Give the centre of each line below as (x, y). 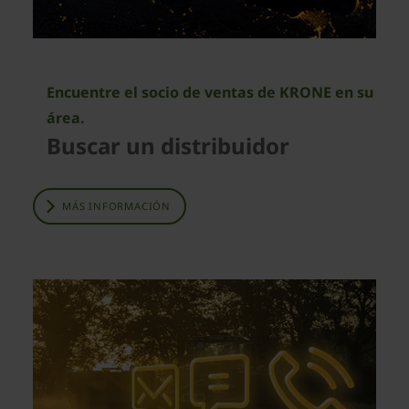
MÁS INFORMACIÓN (116, 205)
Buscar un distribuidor (168, 145)
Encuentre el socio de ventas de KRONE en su (210, 92)
